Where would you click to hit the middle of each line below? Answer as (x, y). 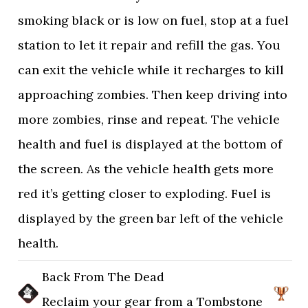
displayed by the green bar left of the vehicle (151, 218)
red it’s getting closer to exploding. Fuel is (145, 194)
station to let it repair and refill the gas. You (150, 45)
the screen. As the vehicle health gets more (146, 169)
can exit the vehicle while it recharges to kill (151, 70)
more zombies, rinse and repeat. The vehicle (149, 119)
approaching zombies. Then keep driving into (153, 95)
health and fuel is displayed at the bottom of (150, 144)
